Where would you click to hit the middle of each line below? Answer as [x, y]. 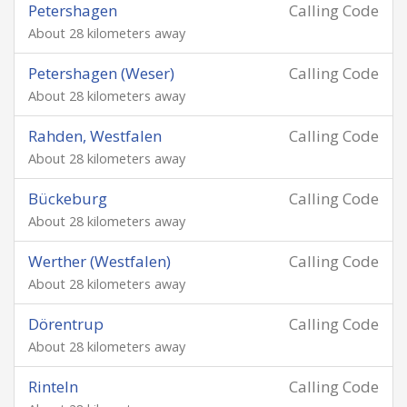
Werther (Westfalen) [99, 261]
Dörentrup [66, 324]
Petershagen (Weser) [101, 73]
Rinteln [53, 387]
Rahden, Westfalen [95, 136]
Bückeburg [68, 199]
